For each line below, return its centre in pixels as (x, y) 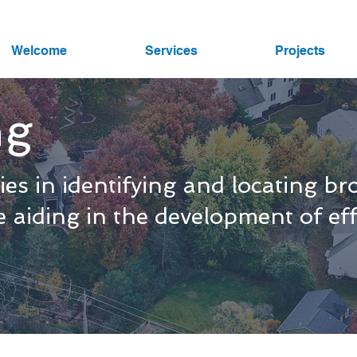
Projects (300, 51)
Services (171, 51)
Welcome (39, 51)
